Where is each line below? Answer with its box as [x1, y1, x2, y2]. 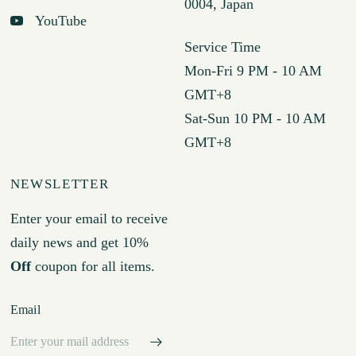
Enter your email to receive [10, 210, 168, 226]
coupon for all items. [30, 257, 155, 274]
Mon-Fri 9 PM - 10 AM [184, 62, 322, 79]
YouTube [34, 12, 87, 29]
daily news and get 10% [10, 234, 149, 250]
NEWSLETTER [10, 176, 110, 192]
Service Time [184, 38, 261, 55]
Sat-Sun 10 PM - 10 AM [184, 110, 326, 126]
